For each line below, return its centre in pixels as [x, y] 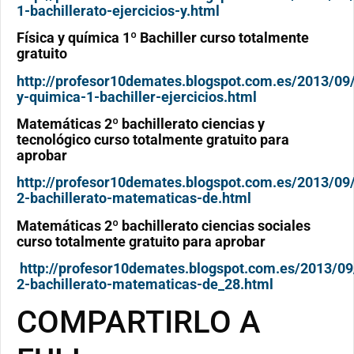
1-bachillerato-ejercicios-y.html [118, 10]
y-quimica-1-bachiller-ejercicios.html [137, 96]
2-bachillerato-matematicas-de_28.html [145, 284]
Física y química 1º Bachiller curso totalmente [163, 38]
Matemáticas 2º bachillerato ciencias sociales [164, 225]
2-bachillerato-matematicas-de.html [134, 198]
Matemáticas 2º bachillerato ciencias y [141, 123]
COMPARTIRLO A [139, 322]
